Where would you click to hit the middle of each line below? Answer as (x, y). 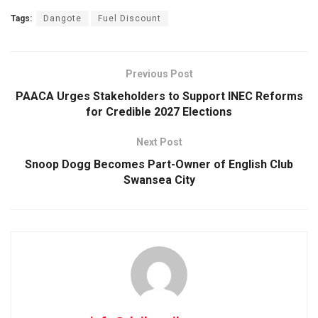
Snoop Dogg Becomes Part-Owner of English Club (159, 164)
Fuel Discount (130, 18)
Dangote (62, 18)
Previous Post (159, 73)
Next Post (159, 142)
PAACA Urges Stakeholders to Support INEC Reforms (159, 96)
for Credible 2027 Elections (159, 111)
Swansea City (159, 180)
